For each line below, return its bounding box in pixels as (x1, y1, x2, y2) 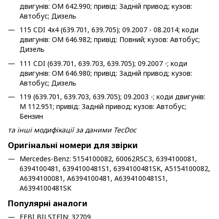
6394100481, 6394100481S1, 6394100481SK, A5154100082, (20, 164, 210, 174)
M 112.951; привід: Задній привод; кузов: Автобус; (20, 102, 186, 111)
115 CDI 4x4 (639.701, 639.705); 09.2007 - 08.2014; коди (20, 25, 198, 35)
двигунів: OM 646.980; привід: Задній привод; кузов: (20, 68, 192, 78)
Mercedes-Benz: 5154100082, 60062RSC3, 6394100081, (20, 154, 197, 164)
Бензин (20, 111, 43, 121)
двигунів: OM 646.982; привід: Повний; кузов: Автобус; (20, 35, 200, 44)
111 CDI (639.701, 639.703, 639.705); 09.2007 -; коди (20, 58, 187, 68)
